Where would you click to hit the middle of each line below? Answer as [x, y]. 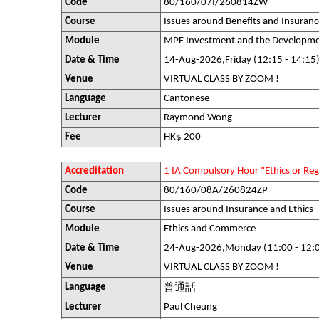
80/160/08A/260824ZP [216, 190]
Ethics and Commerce [210, 229]
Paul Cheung [190, 307]
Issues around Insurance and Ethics [239, 210]
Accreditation [94, 171]
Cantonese [187, 99]
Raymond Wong [198, 118]
